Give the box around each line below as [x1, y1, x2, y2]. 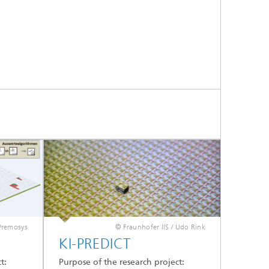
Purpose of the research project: [59, 257, 184, 268]
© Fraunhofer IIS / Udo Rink [115, 223, 205, 231]
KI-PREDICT [59, 235, 131, 252]
